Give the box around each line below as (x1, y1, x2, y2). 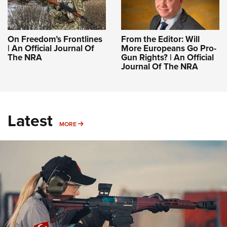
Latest (8, 108, 53, 133)
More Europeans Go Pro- (121, 42, 216, 55)
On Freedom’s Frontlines (8, 33, 102, 46)
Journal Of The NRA (121, 60, 198, 73)
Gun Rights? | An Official (121, 51, 214, 64)
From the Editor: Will (121, 33, 200, 46)
